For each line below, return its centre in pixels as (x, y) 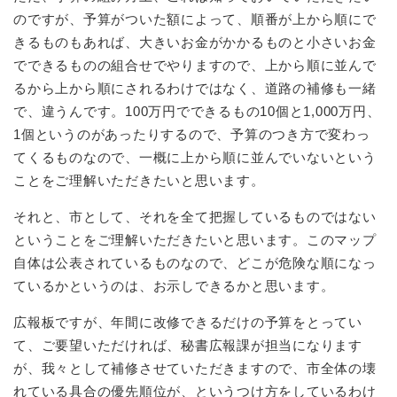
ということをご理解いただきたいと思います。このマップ (195, 239)
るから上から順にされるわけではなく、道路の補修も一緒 (195, 88)
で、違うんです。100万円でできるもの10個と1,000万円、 (197, 111)
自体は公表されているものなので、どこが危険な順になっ (195, 262)
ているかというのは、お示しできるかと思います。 (174, 285)
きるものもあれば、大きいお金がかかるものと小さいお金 (195, 42)
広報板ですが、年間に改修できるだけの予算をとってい (188, 322)
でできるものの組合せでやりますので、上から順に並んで (195, 65)
